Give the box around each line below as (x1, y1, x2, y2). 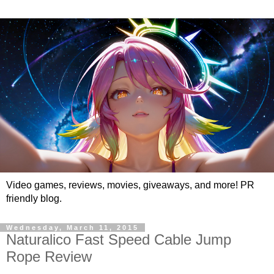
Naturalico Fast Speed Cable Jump (6, 231, 231, 248)
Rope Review (6, 248, 92, 265)
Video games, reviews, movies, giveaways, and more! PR (6, 179, 254, 190)
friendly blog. (6, 193, 62, 204)
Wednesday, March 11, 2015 (6, 223, 139, 231)
